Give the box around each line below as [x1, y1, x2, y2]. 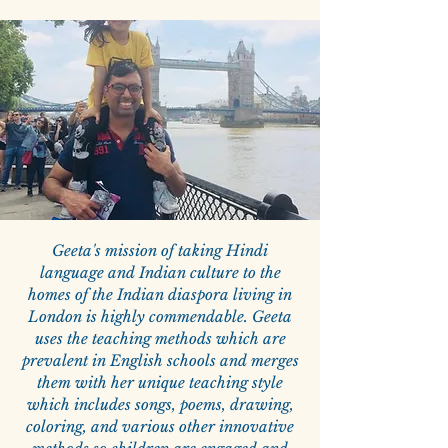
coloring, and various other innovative [26, 417, 294, 437]
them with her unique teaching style [37, 373, 283, 393]
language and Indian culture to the [39, 263, 281, 283]
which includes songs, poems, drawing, [26, 395, 294, 415]
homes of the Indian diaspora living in [28, 285, 292, 305]
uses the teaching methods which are [34, 329, 286, 349]
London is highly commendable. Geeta [28, 307, 292, 327]
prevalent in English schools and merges [21, 351, 299, 371]
